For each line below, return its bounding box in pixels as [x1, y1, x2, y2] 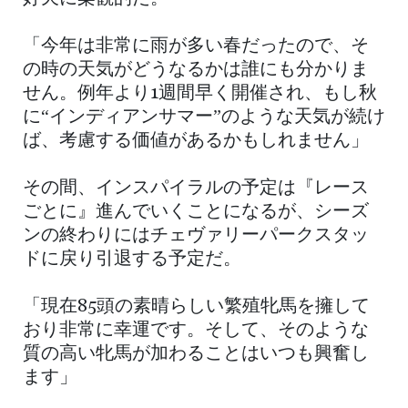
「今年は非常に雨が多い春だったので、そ [23, 36, 369, 56]
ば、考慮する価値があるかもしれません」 [23, 131, 369, 150]
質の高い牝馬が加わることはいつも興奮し [23, 344, 369, 363]
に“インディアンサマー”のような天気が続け [23, 107, 385, 127]
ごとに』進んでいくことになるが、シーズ [23, 202, 369, 221]
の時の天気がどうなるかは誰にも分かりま [23, 60, 369, 79]
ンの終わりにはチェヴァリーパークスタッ [23, 226, 369, 245]
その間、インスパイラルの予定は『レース [23, 178, 369, 198]
